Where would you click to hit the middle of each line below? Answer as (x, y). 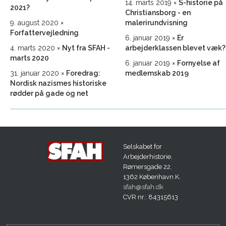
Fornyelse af (199, 63)
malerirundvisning (156, 22)
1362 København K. (152, 177)
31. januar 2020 (35, 73)
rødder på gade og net (49, 93)
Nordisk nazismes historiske (58, 83)
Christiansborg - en (158, 12)
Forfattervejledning (44, 33)
